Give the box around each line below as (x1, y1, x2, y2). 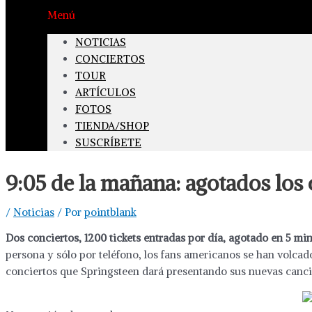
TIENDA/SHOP (75, 119, 149, 132)
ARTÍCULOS (75, 86, 136, 99)
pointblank (84, 205, 136, 219)
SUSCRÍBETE (75, 136, 141, 149)
